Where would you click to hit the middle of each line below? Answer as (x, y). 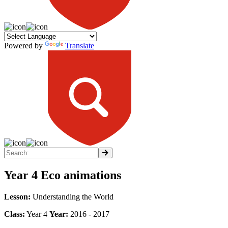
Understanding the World (72, 196)
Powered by (24, 45)
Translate (80, 45)
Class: (15, 214)
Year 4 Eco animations (63, 175)
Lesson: (17, 196)
